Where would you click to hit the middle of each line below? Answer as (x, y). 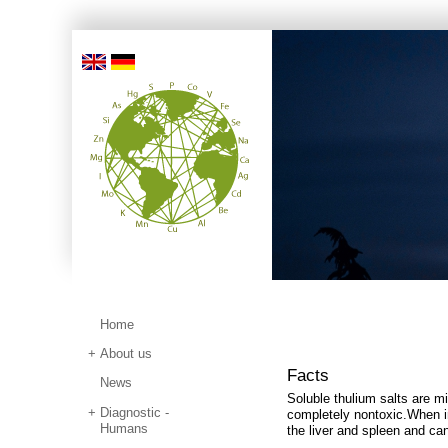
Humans (124, 428)
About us (126, 353)
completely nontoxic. (347, 415)
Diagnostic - (135, 412)
